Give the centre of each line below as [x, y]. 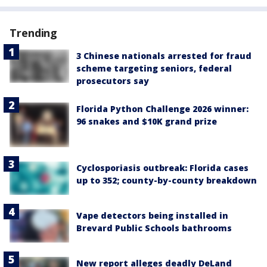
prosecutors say [113, 81]
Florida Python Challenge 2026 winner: [162, 109]
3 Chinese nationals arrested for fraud [164, 56]
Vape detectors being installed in [152, 215]
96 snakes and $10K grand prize [147, 122]
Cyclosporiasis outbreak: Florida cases [162, 168]
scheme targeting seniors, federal [154, 69]
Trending [34, 33]
